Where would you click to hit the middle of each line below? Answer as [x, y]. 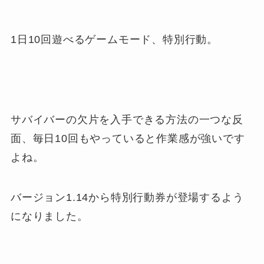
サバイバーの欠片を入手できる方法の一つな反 [127, 119]
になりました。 [49, 216]
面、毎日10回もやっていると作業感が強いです [128, 138]
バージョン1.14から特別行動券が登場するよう [127, 197]
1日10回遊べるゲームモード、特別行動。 [114, 40]
